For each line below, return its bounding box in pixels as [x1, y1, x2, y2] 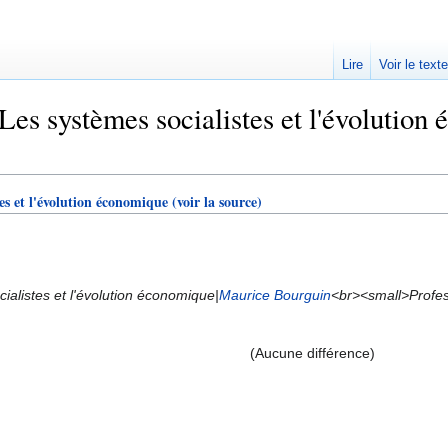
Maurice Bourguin [219, 286, 331, 303]
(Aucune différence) [250, 344, 375, 361]
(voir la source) [172, 191, 262, 213]
